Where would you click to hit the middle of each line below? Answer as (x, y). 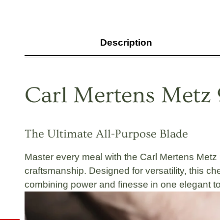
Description (126, 42)
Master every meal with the (82, 157)
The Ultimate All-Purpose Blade (106, 134)
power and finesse (110, 184)
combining (48, 184)
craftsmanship (54, 170)
